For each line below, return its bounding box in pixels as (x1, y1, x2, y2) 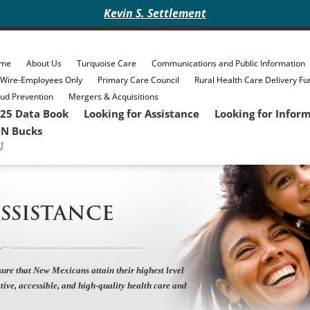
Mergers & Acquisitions (68, 91, 158, 102)
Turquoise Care (76, 57, 136, 69)
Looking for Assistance (83, 107, 199, 120)
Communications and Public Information (151, 57, 305, 69)
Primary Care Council (97, 74, 179, 86)
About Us (26, 57, 62, 69)
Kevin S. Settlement (103, 6, 206, 21)
